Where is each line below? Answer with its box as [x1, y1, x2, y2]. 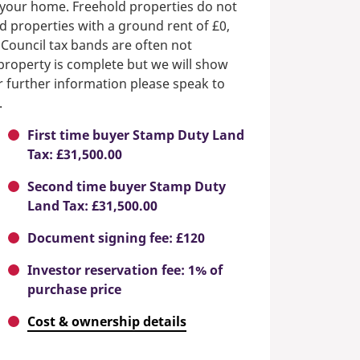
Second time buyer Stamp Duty [27, 178, 226, 196]
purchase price [27, 280, 121, 299]
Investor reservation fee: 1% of [27, 261, 223, 280]
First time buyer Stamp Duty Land [27, 126, 244, 145]
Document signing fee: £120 [27, 229, 205, 247]
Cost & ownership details [27, 313, 186, 331]
